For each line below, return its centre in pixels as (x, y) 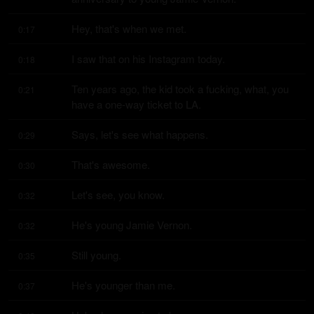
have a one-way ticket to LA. (136, 104)
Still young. (96, 255)
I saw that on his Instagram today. (148, 59)
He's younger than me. (123, 285)
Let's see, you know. (118, 194)
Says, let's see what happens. (140, 134)
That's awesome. (111, 164)
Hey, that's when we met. (129, 28)
